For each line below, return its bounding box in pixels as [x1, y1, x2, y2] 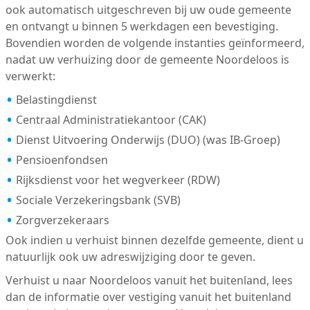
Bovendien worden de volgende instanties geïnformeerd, [5, 35, 304, 51]
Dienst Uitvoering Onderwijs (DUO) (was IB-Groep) [15, 132, 280, 148]
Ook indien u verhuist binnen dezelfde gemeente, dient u [5, 232, 304, 248]
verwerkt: [5, 69, 55, 84]
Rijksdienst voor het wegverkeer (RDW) [15, 172, 220, 188]
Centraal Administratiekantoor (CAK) [15, 112, 206, 128]
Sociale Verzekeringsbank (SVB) [15, 192, 181, 208]
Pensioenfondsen [15, 152, 108, 168]
